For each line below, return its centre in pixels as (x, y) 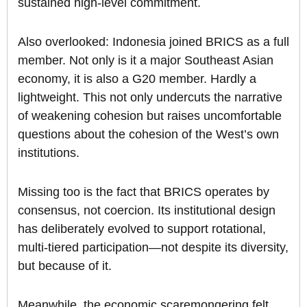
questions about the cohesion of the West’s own (148, 135)
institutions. (49, 153)
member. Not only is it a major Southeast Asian (146, 61)
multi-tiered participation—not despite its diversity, (153, 248)
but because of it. (65, 266)
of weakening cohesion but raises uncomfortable (150, 116)
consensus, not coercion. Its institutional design (147, 211)
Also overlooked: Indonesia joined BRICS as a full (153, 42)
